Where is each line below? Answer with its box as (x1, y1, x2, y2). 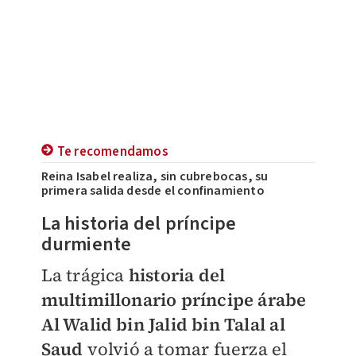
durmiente (41, 230, 136, 259)
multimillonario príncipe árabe (41, 288, 307, 312)
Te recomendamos (56, 142, 168, 162)
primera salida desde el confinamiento (41, 182, 265, 200)
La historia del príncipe (41, 210, 237, 238)
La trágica (41, 263, 129, 288)
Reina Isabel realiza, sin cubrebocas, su (41, 168, 269, 186)
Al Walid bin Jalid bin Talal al (41, 312, 285, 337)
